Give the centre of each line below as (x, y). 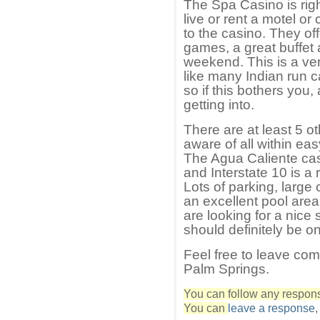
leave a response (271, 309)
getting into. (219, 105)
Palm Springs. (226, 269)
